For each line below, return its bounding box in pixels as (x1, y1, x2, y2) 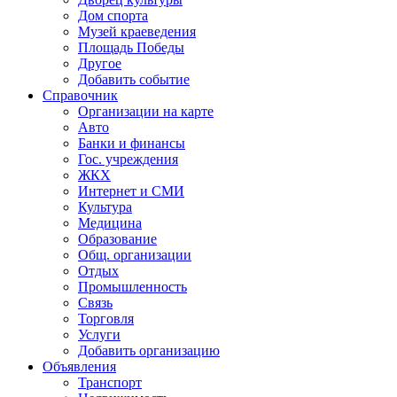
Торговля (78, 311, 134, 327)
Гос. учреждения (78, 152, 178, 167)
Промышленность (78, 279, 187, 295)
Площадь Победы (78, 40, 184, 56)
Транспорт (78, 375, 142, 391)
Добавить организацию (78, 343, 220, 359)
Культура (78, 199, 132, 215)
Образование (78, 231, 157, 247)
